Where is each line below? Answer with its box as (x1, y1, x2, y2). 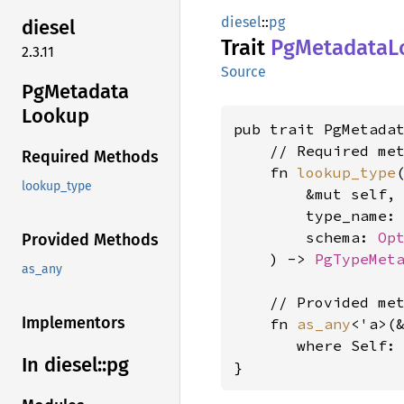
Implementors (22, 313, 125, 334)
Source (221, 63, 266, 80)
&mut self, (234, 185, 396, 203)
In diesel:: (22, 353, 106, 378)
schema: (234, 228, 378, 246)
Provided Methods (22, 230, 159, 251)
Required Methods (22, 147, 159, 168)
